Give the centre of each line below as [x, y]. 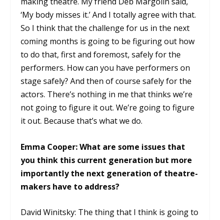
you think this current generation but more [107, 160]
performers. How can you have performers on [106, 68]
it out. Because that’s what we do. [82, 121]
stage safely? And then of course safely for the [106, 81]
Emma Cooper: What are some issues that [103, 147]
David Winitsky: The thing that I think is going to [110, 212]
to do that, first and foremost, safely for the [101, 54]
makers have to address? [72, 186]
